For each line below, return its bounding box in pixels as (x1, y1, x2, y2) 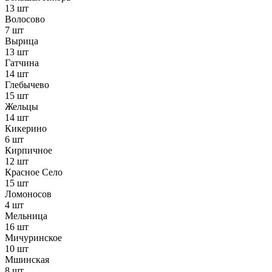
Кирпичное (5, 145, 52, 156)
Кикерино (5, 123, 47, 134)
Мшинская (5, 254, 49, 265)
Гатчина (5, 58, 39, 69)
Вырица (5, 36, 38, 47)
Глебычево (5, 80, 49, 90)
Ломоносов (5, 189, 52, 200)
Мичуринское (5, 233, 62, 243)
